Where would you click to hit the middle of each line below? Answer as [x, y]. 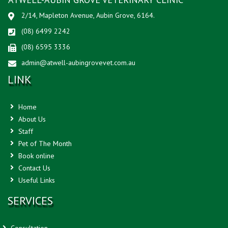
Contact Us [33, 168]
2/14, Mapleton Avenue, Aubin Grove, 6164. [88, 15]
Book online [35, 155]
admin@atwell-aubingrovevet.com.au [78, 62]
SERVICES [30, 200]
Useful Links [36, 180]
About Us [31, 119]
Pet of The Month [44, 143]
